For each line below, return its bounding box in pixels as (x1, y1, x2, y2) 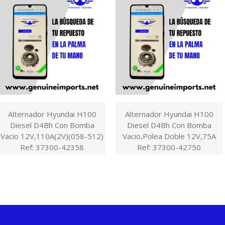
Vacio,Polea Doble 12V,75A (122, 131, 216, 141)
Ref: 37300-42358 (20, 142, 84, 152)
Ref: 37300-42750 (137, 142, 201, 152)
